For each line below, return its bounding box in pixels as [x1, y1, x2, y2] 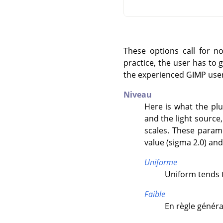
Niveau [123, 89, 152, 100]
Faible [144, 188, 165, 200]
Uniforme [144, 156, 177, 168]
